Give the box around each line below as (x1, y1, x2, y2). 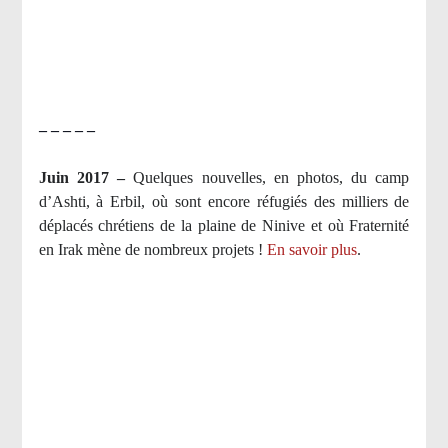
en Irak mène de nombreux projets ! (38, 241, 263, 259)
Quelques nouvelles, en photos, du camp (133, 169, 410, 187)
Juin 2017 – (38, 169, 134, 187)
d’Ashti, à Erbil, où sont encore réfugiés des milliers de (38, 193, 410, 211)
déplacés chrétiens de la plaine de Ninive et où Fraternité (38, 217, 410, 235)
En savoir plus (266, 241, 357, 259)
